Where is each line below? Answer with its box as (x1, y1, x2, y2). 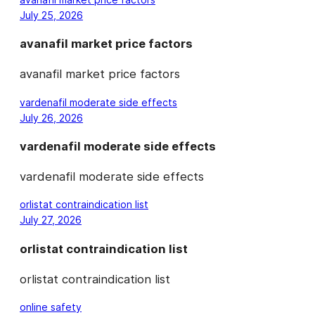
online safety (20, 301, 82, 314)
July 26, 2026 (20, 111, 83, 124)
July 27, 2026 (20, 214, 82, 226)
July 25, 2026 (20, 8, 83, 21)
